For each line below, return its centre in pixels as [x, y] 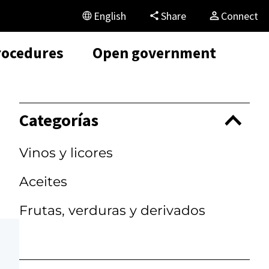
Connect [243, 16]
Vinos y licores [66, 152]
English [113, 16]
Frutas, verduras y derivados [112, 210]
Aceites [43, 181]
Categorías [59, 120]
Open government [154, 53]
